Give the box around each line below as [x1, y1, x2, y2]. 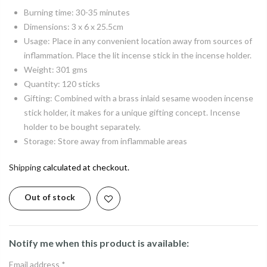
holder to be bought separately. [24, 122, 141, 132]
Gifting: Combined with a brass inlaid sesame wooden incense [24, 93, 253, 104]
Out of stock [24, 192, 75, 203]
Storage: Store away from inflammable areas [24, 136, 187, 147]
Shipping [9, 162, 41, 173]
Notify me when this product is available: [9, 237, 189, 249]
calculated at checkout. [41, 162, 129, 173]
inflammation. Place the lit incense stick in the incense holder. [24, 50, 252, 61]
